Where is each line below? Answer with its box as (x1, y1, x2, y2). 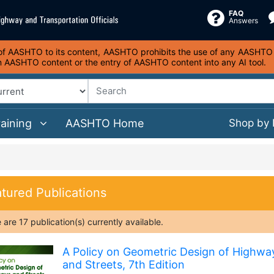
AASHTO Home (65, 117, 144, 130)
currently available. (85, 217, 163, 227)
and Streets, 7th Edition (62, 258, 185, 271)
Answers (229, 15, 258, 25)
